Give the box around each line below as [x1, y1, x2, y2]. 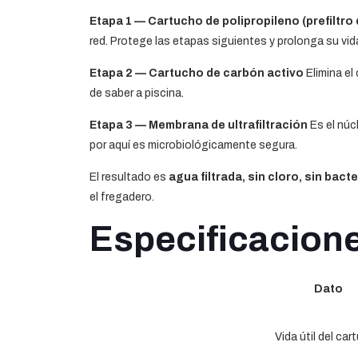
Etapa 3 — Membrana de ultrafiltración [89, 118, 308, 131]
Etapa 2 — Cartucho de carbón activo [89, 66, 304, 79]
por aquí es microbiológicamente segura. [89, 138, 297, 151]
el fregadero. [89, 190, 154, 203]
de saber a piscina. [89, 86, 184, 99]
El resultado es [89, 170, 169, 183]
